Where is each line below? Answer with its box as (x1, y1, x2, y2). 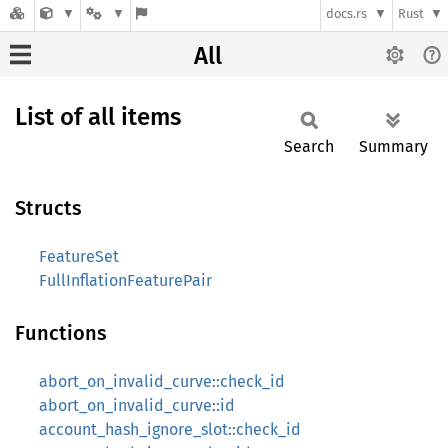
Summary (359, 137, 428, 156)
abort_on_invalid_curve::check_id (39, 372, 285, 391)
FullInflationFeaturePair (39, 271, 212, 290)
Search (284, 137, 334, 156)
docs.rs (326, 6, 368, 22)
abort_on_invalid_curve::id (39, 396, 235, 415)
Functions (15, 321, 107, 345)
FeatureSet (39, 247, 119, 266)
